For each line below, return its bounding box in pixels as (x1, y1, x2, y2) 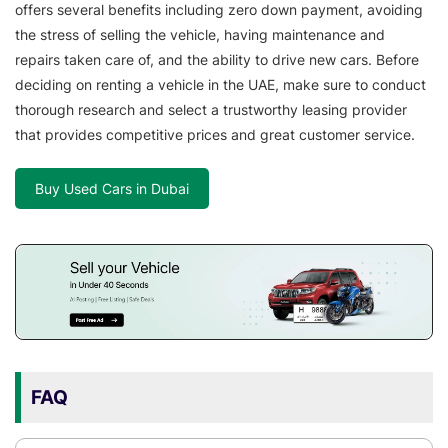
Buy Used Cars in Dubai (35, 180, 189, 198)
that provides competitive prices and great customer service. (15, 126, 415, 144)
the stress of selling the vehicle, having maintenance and (15, 26, 385, 44)
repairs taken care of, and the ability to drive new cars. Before (15, 51, 419, 69)
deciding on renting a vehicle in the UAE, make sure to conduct (15, 76, 426, 94)
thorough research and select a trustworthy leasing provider (15, 101, 407, 119)
